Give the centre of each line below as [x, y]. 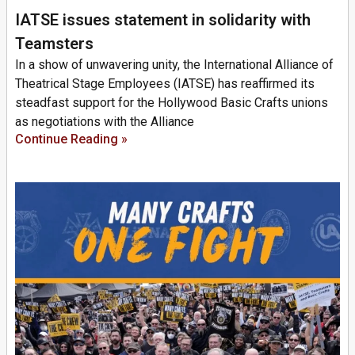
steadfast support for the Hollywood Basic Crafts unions [172, 102]
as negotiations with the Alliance [105, 121]
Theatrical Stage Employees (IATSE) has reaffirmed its [165, 83]
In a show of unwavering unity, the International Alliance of [174, 64]
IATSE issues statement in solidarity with [163, 19]
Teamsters [54, 43]
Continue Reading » [71, 139]
